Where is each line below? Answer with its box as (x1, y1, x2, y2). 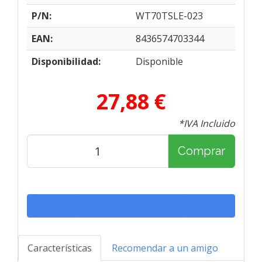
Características (27, 241, 92, 254)
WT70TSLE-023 (136, 9, 203, 22)
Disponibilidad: (32, 54, 101, 68)
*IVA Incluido (178, 116, 235, 130)
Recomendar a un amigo (112, 241, 218, 254)
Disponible (136, 54, 183, 68)
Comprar (178, 144, 225, 158)
